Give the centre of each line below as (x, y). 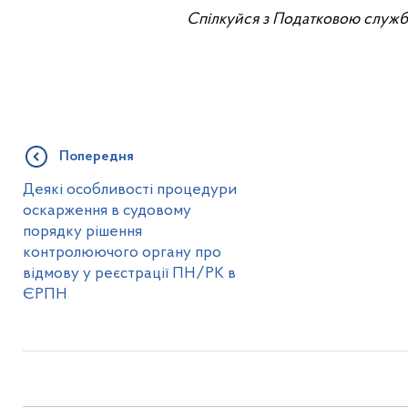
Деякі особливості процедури (129, 189)
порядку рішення (82, 231)
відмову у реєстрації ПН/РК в (129, 273)
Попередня (96, 156)
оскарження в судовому (107, 210)
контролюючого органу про (122, 252)
